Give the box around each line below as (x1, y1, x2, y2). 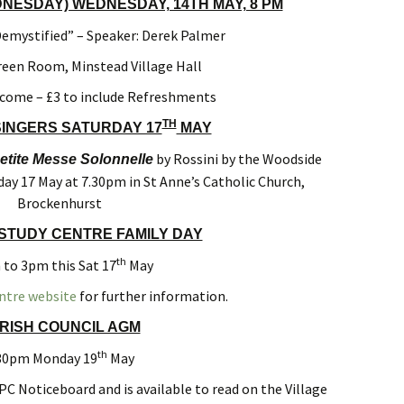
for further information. (76, 287, 228, 305)
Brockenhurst (17, 194, 102, 212)
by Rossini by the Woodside (153, 150, 322, 168)
